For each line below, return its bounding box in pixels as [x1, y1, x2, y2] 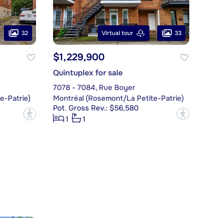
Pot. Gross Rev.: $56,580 [53, 103, 139, 113]
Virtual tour [101, 29, 133, 37]
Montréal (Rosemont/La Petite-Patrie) [53, 93, 184, 104]
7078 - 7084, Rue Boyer [53, 83, 135, 93]
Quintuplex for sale [53, 68, 123, 78]
